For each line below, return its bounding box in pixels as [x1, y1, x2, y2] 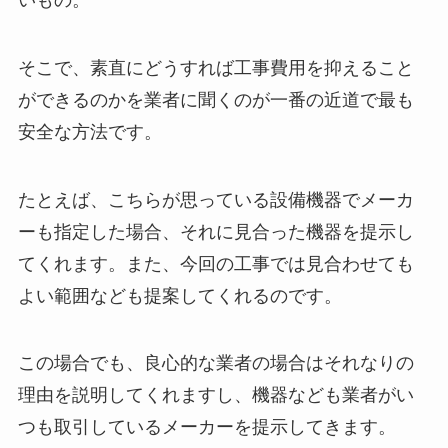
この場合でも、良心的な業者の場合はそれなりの [17, 353, 414, 374]
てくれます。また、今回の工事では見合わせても [17, 253, 414, 274]
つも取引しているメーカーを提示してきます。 [17, 417, 396, 438]
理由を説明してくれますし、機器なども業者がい [17, 385, 414, 406]
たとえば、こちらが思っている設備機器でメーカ [17, 189, 414, 210]
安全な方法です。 [17, 121, 162, 142]
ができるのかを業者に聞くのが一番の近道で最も [17, 89, 414, 110]
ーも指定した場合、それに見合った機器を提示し [17, 221, 414, 242]
